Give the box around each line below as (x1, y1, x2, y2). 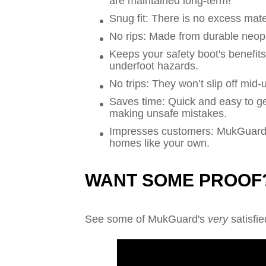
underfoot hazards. (109, 60, 198, 72)
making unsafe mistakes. (109, 107, 227, 120)
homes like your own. (109, 137, 210, 150)
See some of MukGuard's (85, 213, 208, 226)
